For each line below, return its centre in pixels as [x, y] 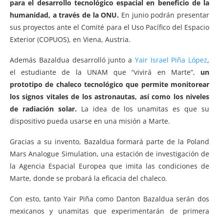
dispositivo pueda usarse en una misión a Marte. [90, 121]
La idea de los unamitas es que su [143, 109]
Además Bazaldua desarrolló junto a [72, 60]
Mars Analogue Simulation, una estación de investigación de [109, 153]
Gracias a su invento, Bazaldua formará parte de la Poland [109, 141]
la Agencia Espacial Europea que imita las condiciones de [109, 166]
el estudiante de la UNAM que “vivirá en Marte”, [105, 72]
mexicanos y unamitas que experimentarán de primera [109, 211]
